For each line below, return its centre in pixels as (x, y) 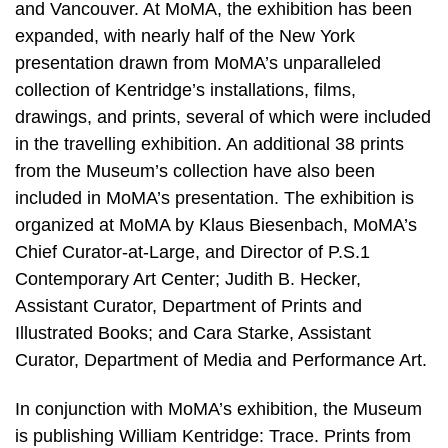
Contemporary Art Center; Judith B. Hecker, (188, 278)
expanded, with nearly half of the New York (185, 35)
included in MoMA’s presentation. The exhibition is (214, 197)
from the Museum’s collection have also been (195, 170)
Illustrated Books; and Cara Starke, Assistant (193, 332)
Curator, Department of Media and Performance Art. (221, 359)
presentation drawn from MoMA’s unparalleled (198, 62)
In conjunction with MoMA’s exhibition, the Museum (218, 409)
